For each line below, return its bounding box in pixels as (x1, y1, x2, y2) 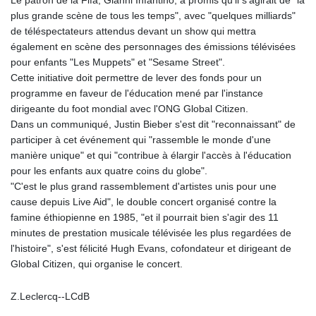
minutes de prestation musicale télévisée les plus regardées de (11, 226, 291, 238)
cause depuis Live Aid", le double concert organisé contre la (11, 195, 276, 207)
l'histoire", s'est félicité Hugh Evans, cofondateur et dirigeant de (11, 242, 291, 254)
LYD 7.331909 (153, 218, 214, 230)
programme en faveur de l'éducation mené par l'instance (11, 87, 263, 99)
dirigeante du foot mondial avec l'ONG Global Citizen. (11, 102, 248, 114)
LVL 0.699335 (153, 202, 213, 214)
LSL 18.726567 (153, 171, 219, 183)
